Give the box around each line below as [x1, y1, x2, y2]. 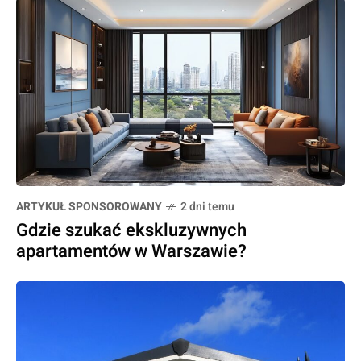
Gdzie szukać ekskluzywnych [16, 217, 247, 243]
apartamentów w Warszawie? [16, 238, 247, 264]
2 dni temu [180, 197, 234, 215]
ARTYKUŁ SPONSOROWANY [16, 197, 162, 215]
